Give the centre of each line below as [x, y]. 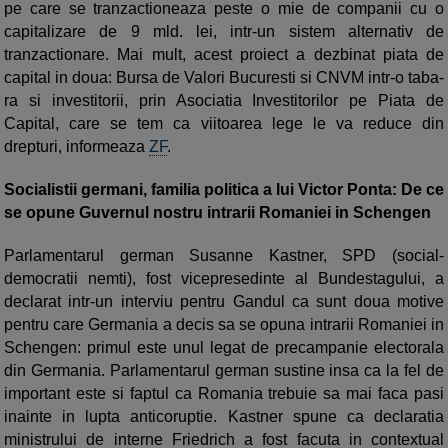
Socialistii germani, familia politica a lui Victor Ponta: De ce [224, 190]
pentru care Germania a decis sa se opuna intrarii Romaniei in [224, 325]
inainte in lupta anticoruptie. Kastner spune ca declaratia [224, 417]
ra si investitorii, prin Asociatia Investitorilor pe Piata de [224, 101]
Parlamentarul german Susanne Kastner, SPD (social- [224, 256]
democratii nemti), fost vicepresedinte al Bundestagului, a [224, 279]
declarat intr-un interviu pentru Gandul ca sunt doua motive [224, 302]
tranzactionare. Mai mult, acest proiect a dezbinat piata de [224, 55]
